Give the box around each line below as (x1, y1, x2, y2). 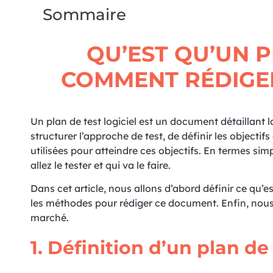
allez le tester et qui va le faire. (30, 159, 171, 171)
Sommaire (43, 5, 126, 24)
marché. (30, 211, 69, 224)
